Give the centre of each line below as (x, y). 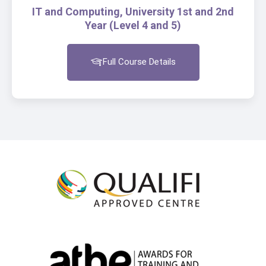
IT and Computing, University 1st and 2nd (133, 11)
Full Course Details (139, 62)
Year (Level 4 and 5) (133, 25)
